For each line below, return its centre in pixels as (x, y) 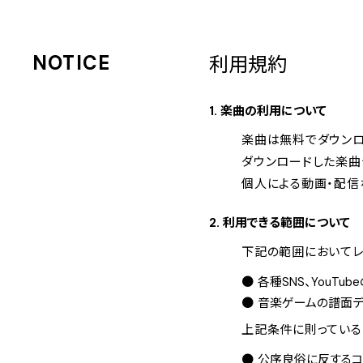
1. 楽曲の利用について (268, 111)
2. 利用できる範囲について (280, 222)
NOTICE (72, 63)
